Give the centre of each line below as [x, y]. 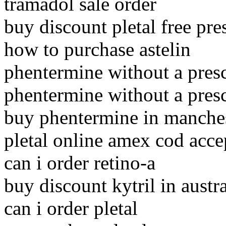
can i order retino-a [80, 163]
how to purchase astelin [97, 49]
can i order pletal [71, 208]
